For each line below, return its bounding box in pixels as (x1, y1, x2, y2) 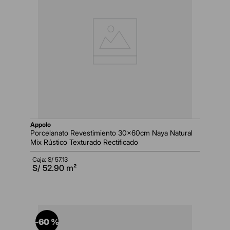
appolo (35, 121, 51, 129)
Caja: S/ (32, 156, 55, 164)
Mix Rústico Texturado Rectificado (30, 138, 138, 147)
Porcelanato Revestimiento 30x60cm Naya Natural (30, 128, 193, 138)
